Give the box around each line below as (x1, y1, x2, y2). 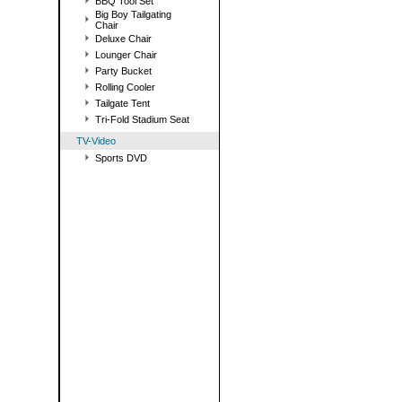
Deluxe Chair (95, 33, 152, 44)
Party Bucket (95, 66, 152, 76)
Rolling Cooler (95, 82, 155, 92)
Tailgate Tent (95, 98, 150, 109)
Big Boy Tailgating (95, 9, 171, 20)
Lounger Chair (95, 49, 157, 60)
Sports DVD (95, 153, 147, 163)
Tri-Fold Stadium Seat (95, 114, 189, 125)
